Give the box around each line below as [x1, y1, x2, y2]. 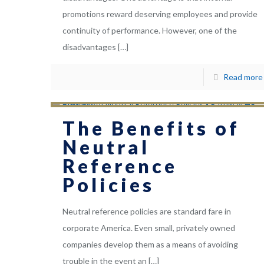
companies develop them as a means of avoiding [62, 239, 239, 250]
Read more [223, 72, 263, 82]
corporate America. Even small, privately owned [62, 223, 236, 233]
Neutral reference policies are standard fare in [62, 206, 232, 217]
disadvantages [62, 42, 117, 52]
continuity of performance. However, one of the [62, 25, 237, 36]
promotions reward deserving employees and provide [62, 9, 258, 19]
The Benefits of [62, 117, 240, 140]
